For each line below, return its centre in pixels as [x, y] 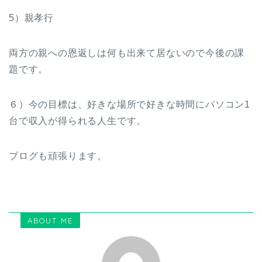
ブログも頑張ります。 [58, 156]
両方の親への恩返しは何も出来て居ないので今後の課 [127, 53]
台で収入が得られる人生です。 [78, 120]
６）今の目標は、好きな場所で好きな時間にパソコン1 [130, 104]
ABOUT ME [50, 220]
